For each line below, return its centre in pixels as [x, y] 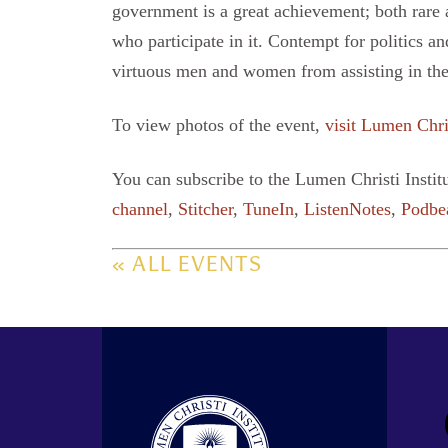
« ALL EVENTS [187, 267]
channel [140, 209]
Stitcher [205, 209]
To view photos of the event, [218, 125]
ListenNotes [347, 209]
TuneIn [268, 209]
